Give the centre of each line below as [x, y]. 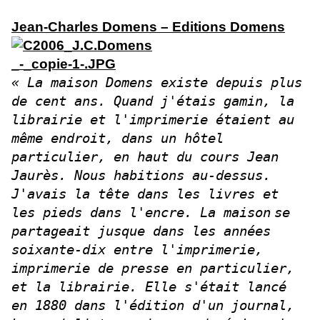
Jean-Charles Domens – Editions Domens [148, 26]
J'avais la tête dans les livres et [145, 194]
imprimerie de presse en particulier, [153, 268]
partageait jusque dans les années [141, 231]
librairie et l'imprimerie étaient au [153, 119]
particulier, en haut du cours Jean [145, 156]
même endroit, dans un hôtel [117, 138]
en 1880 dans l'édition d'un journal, [153, 305]
